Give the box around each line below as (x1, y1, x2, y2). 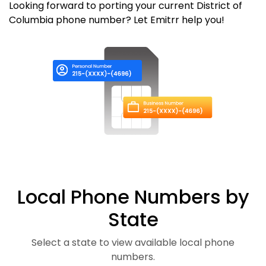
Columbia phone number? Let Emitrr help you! (9, 12, 224, 27)
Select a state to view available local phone (31, 235, 235, 249)
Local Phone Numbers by (17, 183, 249, 210)
